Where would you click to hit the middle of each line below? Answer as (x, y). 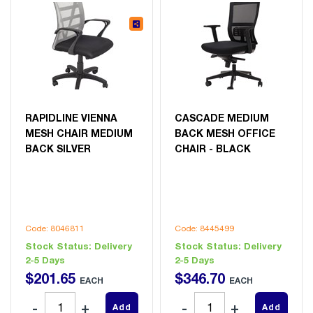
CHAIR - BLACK (213, 148)
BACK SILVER (58, 148)
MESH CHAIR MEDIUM (79, 133)
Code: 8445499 (204, 228)
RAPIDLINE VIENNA (71, 117)
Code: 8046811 (55, 228)
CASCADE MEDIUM (222, 117)
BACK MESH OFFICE (225, 133)
